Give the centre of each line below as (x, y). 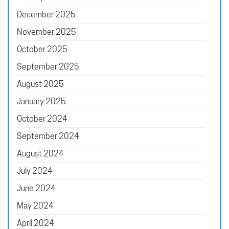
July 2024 (35, 171)
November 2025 (47, 32)
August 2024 (40, 153)
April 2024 (36, 223)
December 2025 (46, 14)
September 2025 (48, 66)
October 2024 (42, 119)
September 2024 (48, 136)
